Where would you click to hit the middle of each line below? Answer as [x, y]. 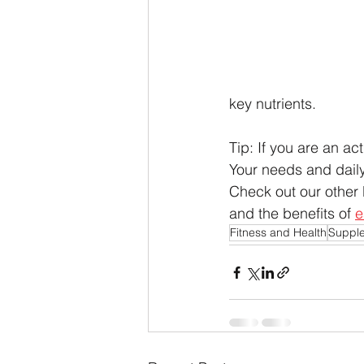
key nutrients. [275, 104]
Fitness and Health [278, 232]
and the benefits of [292, 213]
